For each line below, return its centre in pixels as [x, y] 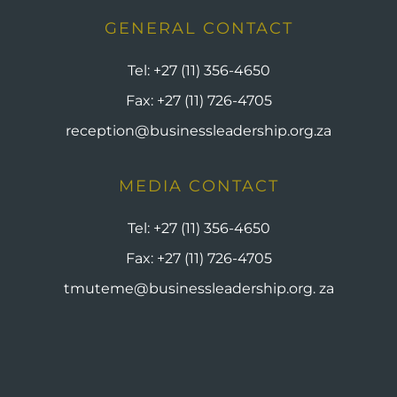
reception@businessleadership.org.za [198, 131]
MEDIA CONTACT [198, 186]
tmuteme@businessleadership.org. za [198, 288]
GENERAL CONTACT [198, 28]
